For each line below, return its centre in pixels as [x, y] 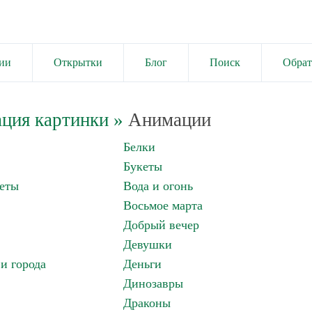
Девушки [148, 244]
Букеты [143, 166]
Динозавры [153, 283]
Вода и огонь [158, 186]
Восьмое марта [163, 205]
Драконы [147, 303]
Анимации [167, 120]
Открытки [78, 62]
